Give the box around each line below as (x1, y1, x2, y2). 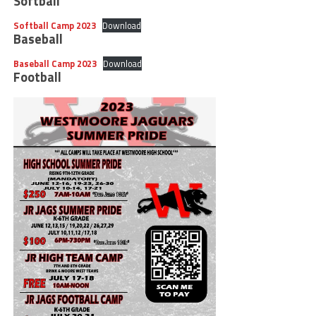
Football (13, 67, 61, 87)
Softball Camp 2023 (13, 18, 96, 32)
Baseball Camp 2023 (13, 56, 97, 71)
